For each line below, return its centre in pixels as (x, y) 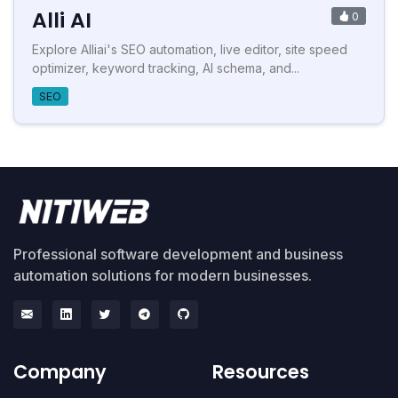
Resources (261, 371)
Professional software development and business (178, 254)
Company (60, 371)
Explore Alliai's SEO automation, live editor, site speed (190, 49)
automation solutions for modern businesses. (163, 275)
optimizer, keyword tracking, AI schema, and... (166, 68)
